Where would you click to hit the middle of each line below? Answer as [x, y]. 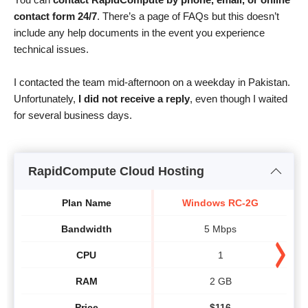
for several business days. [73, 115]
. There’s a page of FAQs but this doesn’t [188, 16]
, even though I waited [239, 99]
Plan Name [86, 202]
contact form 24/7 [55, 16]
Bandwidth [86, 229]
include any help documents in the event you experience [139, 33]
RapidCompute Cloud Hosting [116, 172]
